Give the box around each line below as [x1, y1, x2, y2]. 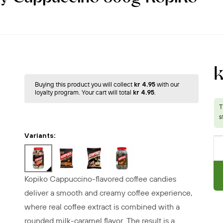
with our [155, 80, 179, 89]
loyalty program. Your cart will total [34, 88, 133, 97]
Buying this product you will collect [34, 80, 134, 89]
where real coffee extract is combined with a [24, 202, 180, 212]
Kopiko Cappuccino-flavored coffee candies [24, 174, 176, 184]
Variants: [24, 131, 56, 139]
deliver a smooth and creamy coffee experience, [24, 188, 192, 198]
